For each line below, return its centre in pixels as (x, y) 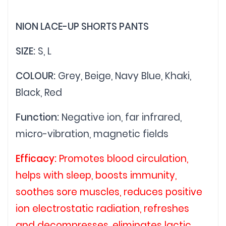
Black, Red (39, 92)
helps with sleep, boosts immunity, (96, 175)
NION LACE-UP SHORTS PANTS (82, 26)
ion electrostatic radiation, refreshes (102, 208)
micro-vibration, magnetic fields (92, 134)
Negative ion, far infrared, (120, 117)
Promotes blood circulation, (122, 158)
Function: (37, 117)
